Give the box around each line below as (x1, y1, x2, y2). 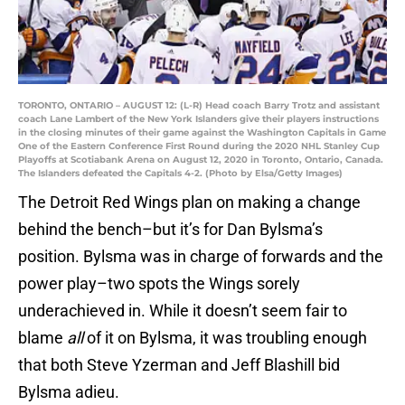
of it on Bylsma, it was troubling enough (87, 328, 367, 348)
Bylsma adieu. (18, 382, 119, 402)
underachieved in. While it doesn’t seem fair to (18, 301, 347, 321)
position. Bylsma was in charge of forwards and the (18, 247, 383, 267)
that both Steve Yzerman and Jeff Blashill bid (18, 355, 340, 375)
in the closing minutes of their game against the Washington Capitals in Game (18, 127, 386, 139)
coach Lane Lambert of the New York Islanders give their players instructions (18, 113, 379, 126)
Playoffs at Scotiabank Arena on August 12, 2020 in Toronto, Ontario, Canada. (18, 154, 383, 166)
